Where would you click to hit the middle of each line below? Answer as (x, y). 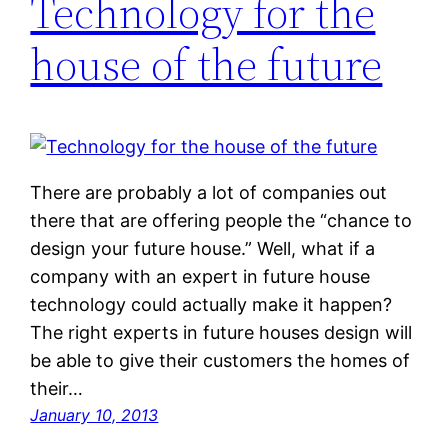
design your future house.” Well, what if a (203, 249)
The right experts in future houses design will (221, 333)
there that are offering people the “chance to (221, 221)
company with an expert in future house (200, 277)
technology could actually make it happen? (211, 305)
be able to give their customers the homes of (220, 361)
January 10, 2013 (94, 415)
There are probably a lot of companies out (209, 193)
